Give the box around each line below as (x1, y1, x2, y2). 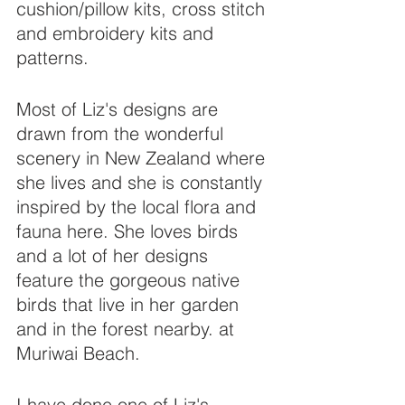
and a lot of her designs (16, 244, 213, 267)
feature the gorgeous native (16, 268, 245, 291)
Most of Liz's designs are (16, 98, 223, 120)
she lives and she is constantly (16, 171, 268, 193)
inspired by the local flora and (16, 195, 261, 218)
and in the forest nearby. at (16, 317, 240, 340)
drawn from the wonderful (16, 122, 229, 145)
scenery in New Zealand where (16, 146, 270, 169)
